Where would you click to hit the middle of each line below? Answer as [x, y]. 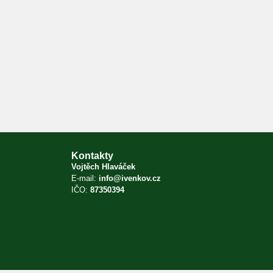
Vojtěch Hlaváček [103, 167]
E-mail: [85, 179]
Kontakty [92, 156]
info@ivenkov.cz [130, 179]
